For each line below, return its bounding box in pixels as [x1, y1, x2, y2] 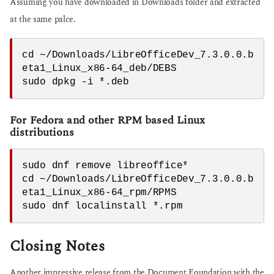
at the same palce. [10, 13, 76, 26]
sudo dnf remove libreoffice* [22, 160, 188, 171]
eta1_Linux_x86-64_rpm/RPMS [22, 187, 177, 198]
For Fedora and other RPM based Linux [10, 111, 206, 128]
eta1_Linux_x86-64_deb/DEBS [22, 63, 177, 75]
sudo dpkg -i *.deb [22, 76, 129, 88]
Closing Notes [10, 235, 105, 258]
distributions [10, 124, 74, 141]
